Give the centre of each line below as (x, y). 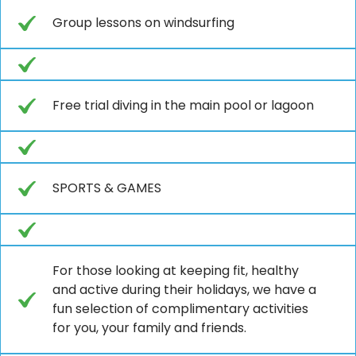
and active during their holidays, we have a (184, 289)
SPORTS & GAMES (107, 188)
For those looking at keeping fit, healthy (176, 270)
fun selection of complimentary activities (180, 308)
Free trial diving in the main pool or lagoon (183, 105)
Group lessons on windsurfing (143, 22)
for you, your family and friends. (149, 327)
